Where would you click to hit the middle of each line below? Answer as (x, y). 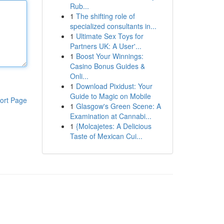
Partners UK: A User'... (105, 46)
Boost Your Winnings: (109, 56)
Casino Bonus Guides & (107, 66)
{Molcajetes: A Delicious (113, 126)
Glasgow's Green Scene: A (118, 106)
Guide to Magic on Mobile (110, 96)
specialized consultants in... (113, 26)
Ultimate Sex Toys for (109, 36)
